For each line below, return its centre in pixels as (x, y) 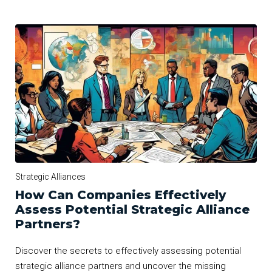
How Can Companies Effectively (121, 195)
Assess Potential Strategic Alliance (132, 209)
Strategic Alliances (50, 176)
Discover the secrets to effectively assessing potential (128, 250)
